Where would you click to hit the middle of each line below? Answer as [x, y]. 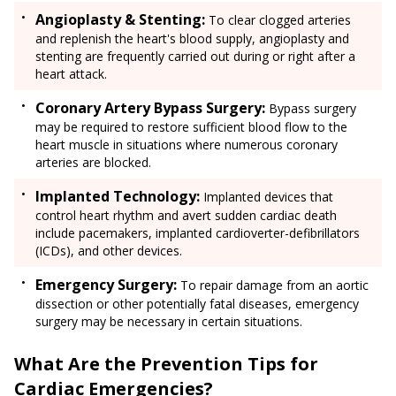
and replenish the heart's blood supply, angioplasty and [192, 39]
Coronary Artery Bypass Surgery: [150, 108]
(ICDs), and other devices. [110, 251]
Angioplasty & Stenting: [120, 20]
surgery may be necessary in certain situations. [169, 322]
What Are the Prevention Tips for [166, 364]
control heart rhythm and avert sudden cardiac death [186, 216]
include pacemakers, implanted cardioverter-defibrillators [198, 233]
